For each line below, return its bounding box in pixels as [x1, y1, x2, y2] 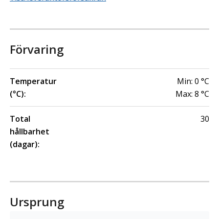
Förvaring [10, 41, 64, 57]
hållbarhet [10, 126, 49, 137]
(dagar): [10, 139, 40, 150]
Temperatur [10, 76, 57, 87]
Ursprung [10, 194, 64, 210]
